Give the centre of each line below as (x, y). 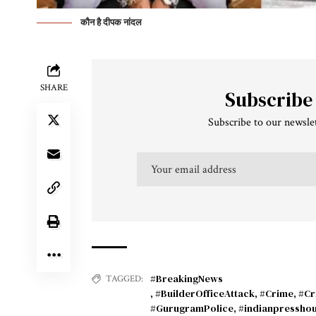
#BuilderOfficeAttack (205, 294)
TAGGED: (124, 279)
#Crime (276, 294)
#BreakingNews (187, 279)
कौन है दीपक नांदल (111, 23)
